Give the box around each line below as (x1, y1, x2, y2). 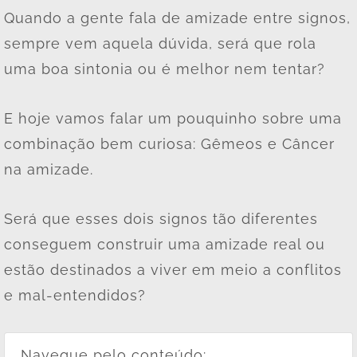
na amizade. (4, 160, 98, 178)
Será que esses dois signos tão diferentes (4, 210, 318, 227)
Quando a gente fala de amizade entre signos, (4, 9, 351, 26)
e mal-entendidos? (4, 286, 146, 304)
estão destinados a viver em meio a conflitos (4, 261, 342, 278)
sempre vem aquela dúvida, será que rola (4, 34, 316, 52)
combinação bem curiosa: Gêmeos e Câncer (4, 135, 335, 152)
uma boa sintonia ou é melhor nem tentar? (4, 60, 330, 77)
